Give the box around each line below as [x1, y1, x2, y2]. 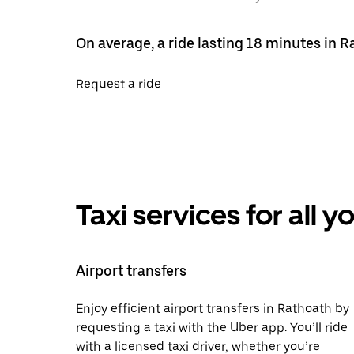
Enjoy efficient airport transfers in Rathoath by [76, 300, 349, 316]
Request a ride [76, 76, 161, 92]
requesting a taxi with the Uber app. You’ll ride [76, 319, 348, 335]
